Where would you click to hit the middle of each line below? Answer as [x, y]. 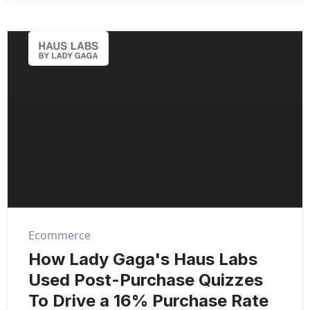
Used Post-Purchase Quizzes [146, 280]
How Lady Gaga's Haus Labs [143, 259]
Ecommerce [60, 235]
